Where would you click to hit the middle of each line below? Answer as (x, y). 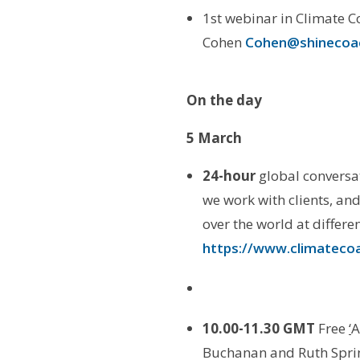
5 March (214, 137)
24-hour (230, 175)
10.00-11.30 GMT (260, 328)
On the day (224, 100)
